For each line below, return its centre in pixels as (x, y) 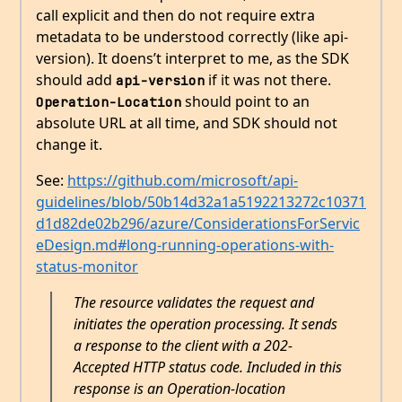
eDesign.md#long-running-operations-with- (185, 245)
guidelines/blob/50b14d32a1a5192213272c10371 (201, 202)
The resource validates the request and (193, 303)
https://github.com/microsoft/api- (183, 181)
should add (76, 80)
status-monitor (87, 267)
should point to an (245, 102)
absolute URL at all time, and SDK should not (187, 123)
